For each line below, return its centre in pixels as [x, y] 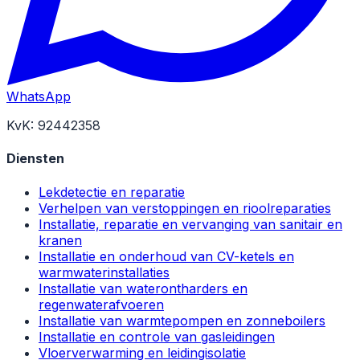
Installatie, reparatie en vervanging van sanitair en [190, 224]
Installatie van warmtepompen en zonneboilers [182, 320]
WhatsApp [39, 97]
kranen [60, 240]
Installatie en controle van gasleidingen [157, 336]
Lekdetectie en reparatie [112, 192]
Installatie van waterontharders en [143, 288]
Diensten [35, 159]
